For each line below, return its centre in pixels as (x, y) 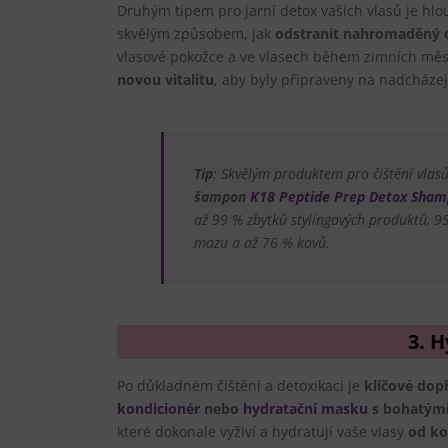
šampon (219, 196)
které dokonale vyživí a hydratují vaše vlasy (262, 431)
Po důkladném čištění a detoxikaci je (240, 385)
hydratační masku (305, 408)
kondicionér (158, 408)
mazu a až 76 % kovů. (261, 242)
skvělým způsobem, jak (196, 33)
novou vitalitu (165, 79)
